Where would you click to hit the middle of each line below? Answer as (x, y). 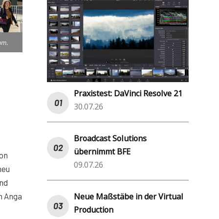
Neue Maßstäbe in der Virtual (129, 196)
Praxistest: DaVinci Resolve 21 (128, 93)
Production (94, 209)
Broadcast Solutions (110, 138)
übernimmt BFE (102, 151)
